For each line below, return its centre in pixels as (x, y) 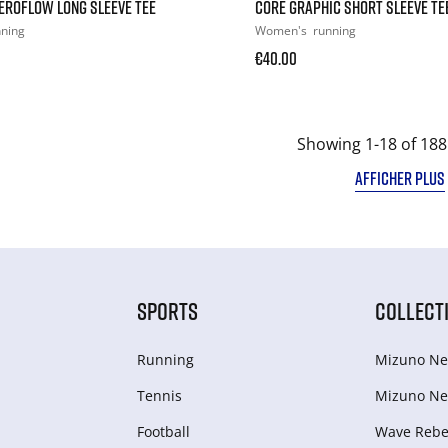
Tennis (159, 395)
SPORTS (167, 310)
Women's (282, 30)
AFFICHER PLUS (399, 177)
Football (163, 431)
